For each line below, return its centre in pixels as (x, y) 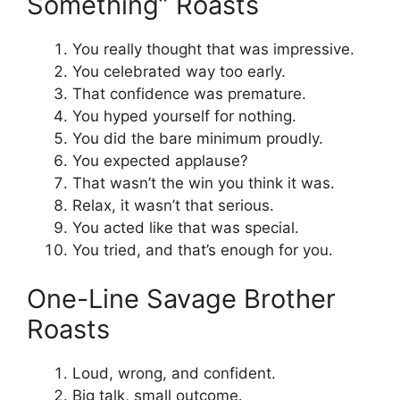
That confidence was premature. (189, 93)
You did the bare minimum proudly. (198, 138)
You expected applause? (160, 160)
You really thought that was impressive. (213, 49)
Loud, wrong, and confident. (174, 374)
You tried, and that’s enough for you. (203, 250)
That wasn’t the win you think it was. (204, 183)
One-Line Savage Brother (181, 299)
